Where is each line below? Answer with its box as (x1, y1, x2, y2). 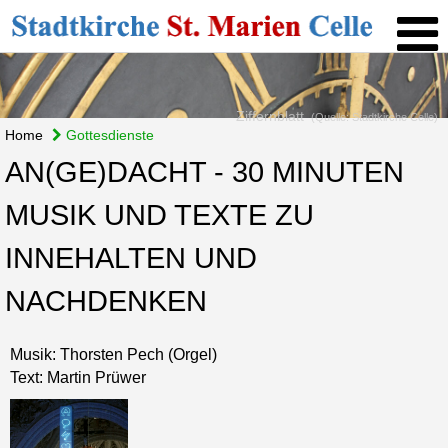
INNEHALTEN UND (5, 242, 257, 275)
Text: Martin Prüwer (10, 369, 146, 387)
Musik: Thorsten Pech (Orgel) (10, 346, 217, 364)
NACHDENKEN (5, 285, 207, 318)
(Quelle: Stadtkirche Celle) (308, 111, 438, 124)
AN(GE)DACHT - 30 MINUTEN (5, 156, 404, 189)
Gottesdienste (62, 127, 154, 144)
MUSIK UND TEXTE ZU (5, 199, 314, 232)
